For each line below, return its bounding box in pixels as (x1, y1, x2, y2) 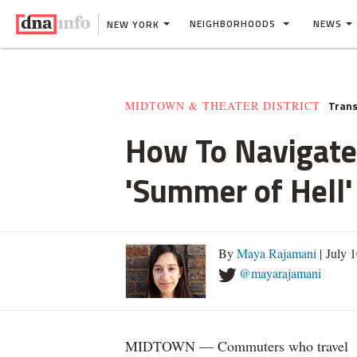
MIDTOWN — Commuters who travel (125, 336, 348, 355)
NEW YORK (107, 16, 159, 32)
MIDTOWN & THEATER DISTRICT (125, 98, 320, 113)
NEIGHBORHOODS (190, 16, 279, 31)
